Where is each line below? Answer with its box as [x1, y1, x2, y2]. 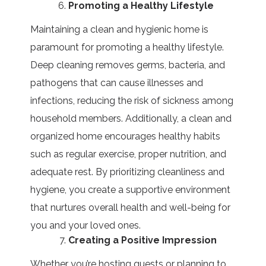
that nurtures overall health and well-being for [30, 201, 231, 213]
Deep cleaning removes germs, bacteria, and [30, 59, 226, 71]
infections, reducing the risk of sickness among [30, 94, 234, 106]
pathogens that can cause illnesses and [30, 77, 204, 88]
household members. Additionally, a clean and [30, 112, 232, 124]
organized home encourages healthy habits [30, 130, 221, 142]
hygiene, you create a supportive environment [30, 183, 231, 195]
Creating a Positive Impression [68, 234, 217, 246]
